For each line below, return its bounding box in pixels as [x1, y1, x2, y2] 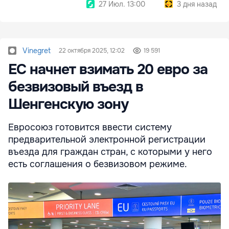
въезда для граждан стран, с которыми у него [8, 146, 212, 157]
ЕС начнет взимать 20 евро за [8, 60, 208, 79]
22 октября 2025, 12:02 [59, 46, 125, 55]
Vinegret [22, 45, 51, 55]
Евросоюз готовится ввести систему [8, 121, 172, 133]
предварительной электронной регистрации [8, 133, 205, 145]
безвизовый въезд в [8, 77, 143, 96]
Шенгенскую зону [8, 95, 128, 113]
